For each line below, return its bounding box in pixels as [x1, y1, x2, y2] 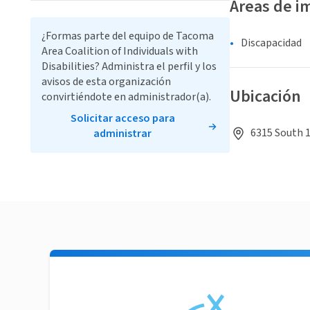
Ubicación [230, 84, 301, 109]
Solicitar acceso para [70, 111, 175, 127]
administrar [93, 126, 152, 142]
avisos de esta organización [42, 74, 171, 90]
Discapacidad [241, 35, 302, 51]
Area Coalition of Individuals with [42, 44, 198, 60]
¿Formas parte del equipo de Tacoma [42, 28, 214, 44]
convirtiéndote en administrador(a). [42, 89, 211, 105]
